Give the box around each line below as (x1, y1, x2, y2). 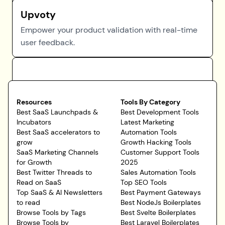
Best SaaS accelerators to (17, 128, 100, 137)
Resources (17, 97, 52, 106)
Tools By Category (121, 97, 180, 106)
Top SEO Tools (121, 178, 167, 187)
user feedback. (21, 37, 75, 48)
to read (17, 198, 40, 207)
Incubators (17, 118, 51, 127)
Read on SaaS (17, 178, 61, 187)
